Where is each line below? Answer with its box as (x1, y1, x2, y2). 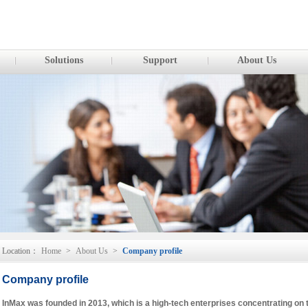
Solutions (45, 55, 83, 65)
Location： (2, 246, 38, 256)
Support (143, 55, 177, 65)
